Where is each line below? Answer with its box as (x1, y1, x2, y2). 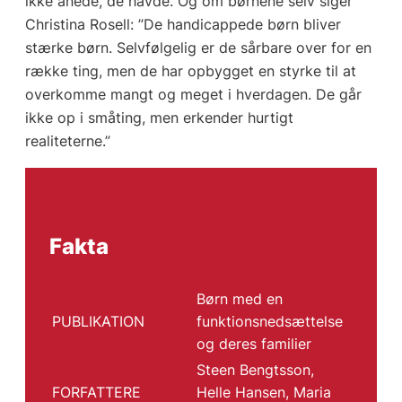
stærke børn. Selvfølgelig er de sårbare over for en (24, 39, 371, 57)
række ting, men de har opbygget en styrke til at (24, 62, 356, 81)
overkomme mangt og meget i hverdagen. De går (24, 85, 362, 104)
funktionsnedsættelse (196, 311, 343, 330)
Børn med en (196, 289, 283, 308)
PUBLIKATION (51, 311, 144, 330)
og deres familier (196, 334, 311, 353)
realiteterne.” (24, 132, 110, 151)
